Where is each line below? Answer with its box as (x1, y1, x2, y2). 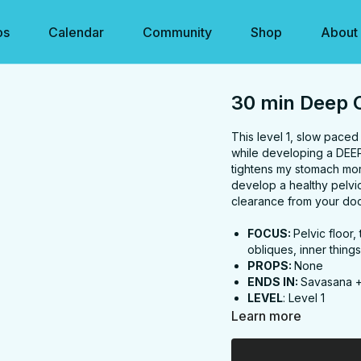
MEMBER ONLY (244, 339, 330, 353)
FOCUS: (247, 226, 294, 240)
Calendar (48, 24, 104, 40)
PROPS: (247, 259, 295, 272)
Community (142, 24, 212, 40)
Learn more (231, 308, 302, 324)
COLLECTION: (247, 307, 327, 321)
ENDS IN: (247, 275, 301, 288)
